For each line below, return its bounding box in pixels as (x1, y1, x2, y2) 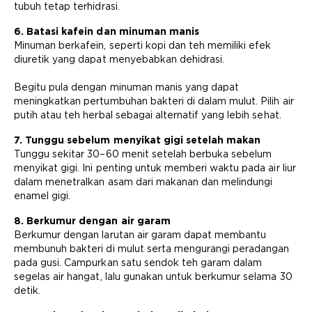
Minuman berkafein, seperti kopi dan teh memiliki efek (14, 40, 272, 51)
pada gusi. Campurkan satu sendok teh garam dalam (14, 257, 263, 268)
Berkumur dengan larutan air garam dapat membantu (14, 229, 267, 240)
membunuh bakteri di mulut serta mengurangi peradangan (14, 243, 290, 254)
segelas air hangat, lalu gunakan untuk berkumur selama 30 (14, 271, 292, 282)
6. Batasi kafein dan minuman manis (14, 26, 199, 37)
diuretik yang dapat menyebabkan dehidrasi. (14, 54, 225, 65)
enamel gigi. (14, 190, 71, 201)
